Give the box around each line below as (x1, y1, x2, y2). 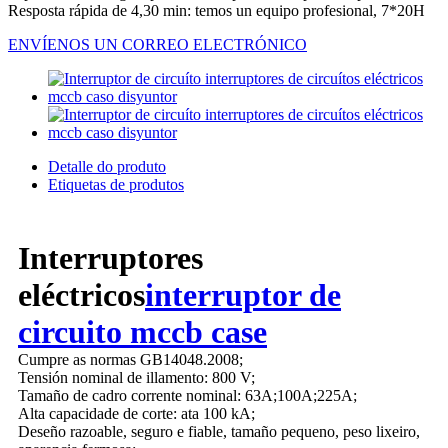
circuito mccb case (18, 314, 267, 351)
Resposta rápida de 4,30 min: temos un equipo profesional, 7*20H (8, 2, 425, 20)
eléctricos (18, 277, 145, 314)
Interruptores (18, 240, 203, 277)
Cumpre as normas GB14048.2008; (18, 351, 243, 369)
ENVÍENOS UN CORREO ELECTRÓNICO (8, 36, 307, 54)
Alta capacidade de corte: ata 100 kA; (18, 405, 255, 423)
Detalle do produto (48, 158, 166, 176)
